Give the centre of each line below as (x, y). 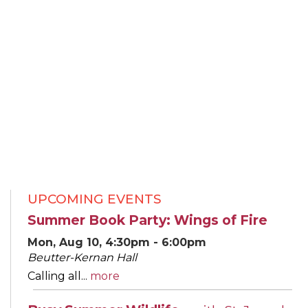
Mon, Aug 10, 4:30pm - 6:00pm (117, 242)
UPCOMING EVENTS (95, 199)
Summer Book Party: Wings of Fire (147, 220)
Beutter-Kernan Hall (82, 257)
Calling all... (59, 276)
